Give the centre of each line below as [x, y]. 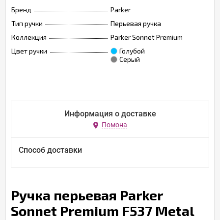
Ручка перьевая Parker [87, 195]
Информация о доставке [110, 114]
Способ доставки [50, 150]
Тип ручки [27, 23]
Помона [114, 125]
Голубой [132, 51]
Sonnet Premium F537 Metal [102, 211]
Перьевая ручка [136, 23]
